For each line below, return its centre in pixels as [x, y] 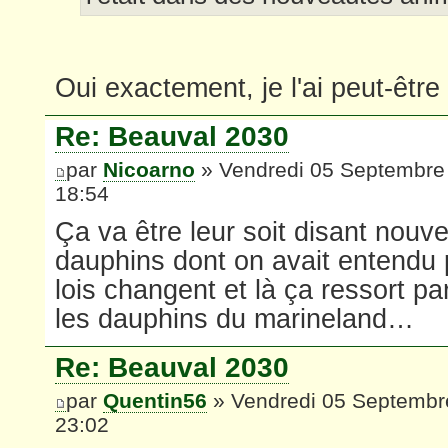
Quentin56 [155, 400]
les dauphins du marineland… [234, 319]
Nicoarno [149, 169]
